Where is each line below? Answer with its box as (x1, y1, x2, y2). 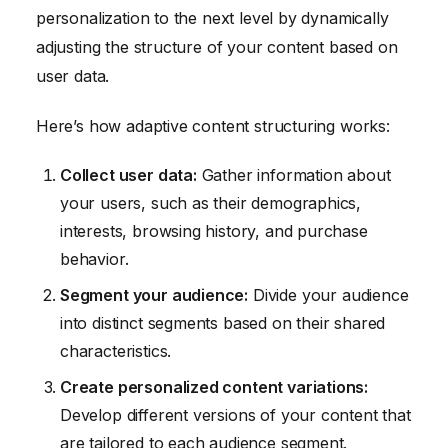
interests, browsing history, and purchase (60, 221, 368, 242)
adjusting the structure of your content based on (36, 36, 398, 57)
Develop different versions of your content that (60, 405, 411, 426)
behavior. (60, 249, 129, 270)
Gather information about (196, 165, 391, 186)
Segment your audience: (60, 285, 249, 306)
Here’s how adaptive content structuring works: (36, 115, 390, 136)
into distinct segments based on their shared (60, 313, 386, 334)
